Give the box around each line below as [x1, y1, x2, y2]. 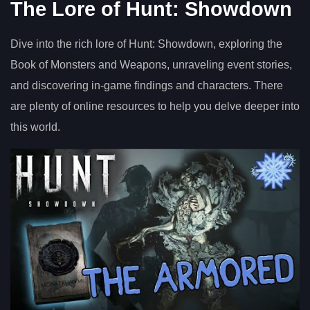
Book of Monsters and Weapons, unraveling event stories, [10, 58, 292, 71]
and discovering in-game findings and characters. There [10, 79, 283, 91]
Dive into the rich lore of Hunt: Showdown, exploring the [10, 37, 282, 50]
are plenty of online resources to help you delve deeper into [10, 100, 300, 112]
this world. [10, 120, 60, 133]
